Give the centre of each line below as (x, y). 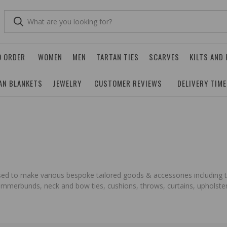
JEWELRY (67, 83)
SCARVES (164, 57)
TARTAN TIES (118, 57)
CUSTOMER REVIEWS (128, 83)
